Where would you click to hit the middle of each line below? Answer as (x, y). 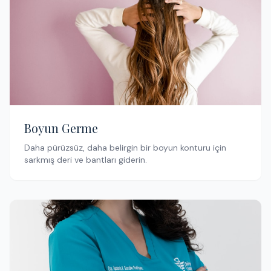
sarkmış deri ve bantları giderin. (86, 160)
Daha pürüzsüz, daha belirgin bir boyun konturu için (125, 148)
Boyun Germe (61, 128)
